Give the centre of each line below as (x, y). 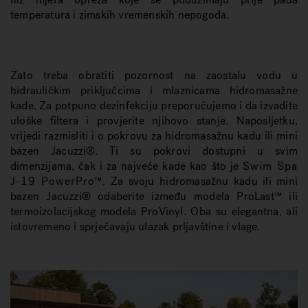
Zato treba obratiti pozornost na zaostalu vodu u (154, 75)
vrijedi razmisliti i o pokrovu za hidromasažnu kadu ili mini (154, 136)
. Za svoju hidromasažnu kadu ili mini (200, 181)
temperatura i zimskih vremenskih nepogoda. (120, 15)
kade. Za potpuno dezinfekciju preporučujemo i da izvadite (154, 106)
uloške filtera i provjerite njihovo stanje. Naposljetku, (154, 121)
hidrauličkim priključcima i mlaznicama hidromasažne (154, 90)
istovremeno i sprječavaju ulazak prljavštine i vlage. (139, 227)
